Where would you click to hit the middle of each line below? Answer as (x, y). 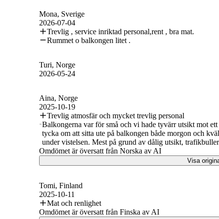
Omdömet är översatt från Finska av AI (99, 212)
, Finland (69, 185)
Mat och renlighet (74, 203)
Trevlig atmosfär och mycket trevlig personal (116, 115)
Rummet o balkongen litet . (89, 40)
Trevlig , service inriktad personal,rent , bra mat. (120, 31)
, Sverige (71, 14)
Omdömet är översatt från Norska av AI (100, 151)
